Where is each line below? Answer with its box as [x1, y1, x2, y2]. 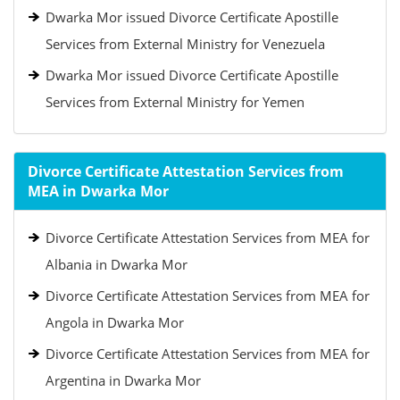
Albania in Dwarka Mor [46, 255, 187, 273]
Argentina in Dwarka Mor [46, 371, 201, 389]
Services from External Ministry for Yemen [46, 93, 304, 111]
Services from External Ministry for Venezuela [46, 35, 325, 53]
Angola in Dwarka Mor [46, 313, 184, 331]
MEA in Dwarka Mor [28, 181, 169, 201]
